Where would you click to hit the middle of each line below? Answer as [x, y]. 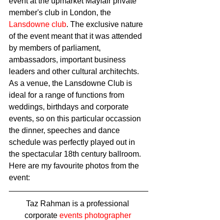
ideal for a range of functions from [68, 95]
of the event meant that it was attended [76, 36]
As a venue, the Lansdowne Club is [71, 83]
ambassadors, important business [68, 60]
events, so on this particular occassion [76, 119]
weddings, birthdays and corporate [70, 107]
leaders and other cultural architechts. [75, 71]
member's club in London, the [61, 13]
